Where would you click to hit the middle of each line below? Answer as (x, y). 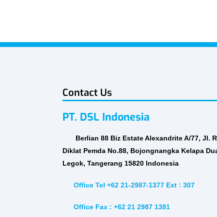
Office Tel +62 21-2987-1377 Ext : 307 (132, 185)
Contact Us (87, 93)
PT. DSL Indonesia (106, 117)
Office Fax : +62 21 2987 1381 (120, 207)
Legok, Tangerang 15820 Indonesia (121, 163)
